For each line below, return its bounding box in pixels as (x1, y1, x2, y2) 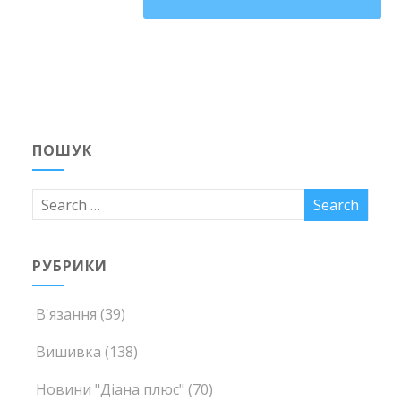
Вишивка (36, 342, 102, 363)
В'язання (36, 304, 98, 325)
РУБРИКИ (32, 256, 108, 277)
